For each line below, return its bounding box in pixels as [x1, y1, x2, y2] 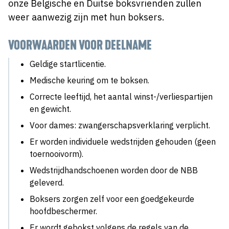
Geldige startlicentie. [30, 59, 106, 69]
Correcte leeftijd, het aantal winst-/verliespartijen [30, 91, 213, 102]
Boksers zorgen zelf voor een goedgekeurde [30, 194, 194, 204]
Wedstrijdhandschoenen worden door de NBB [30, 165, 198, 175]
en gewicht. [30, 104, 71, 114]
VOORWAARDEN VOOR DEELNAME [8, 38, 152, 53]
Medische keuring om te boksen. [30, 75, 149, 85]
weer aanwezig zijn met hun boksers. [8, 11, 165, 23]
